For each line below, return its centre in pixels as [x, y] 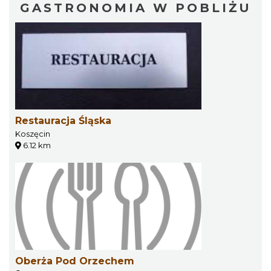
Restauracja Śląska [63, 121]
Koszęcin [33, 134]
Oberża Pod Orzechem [75, 261]
